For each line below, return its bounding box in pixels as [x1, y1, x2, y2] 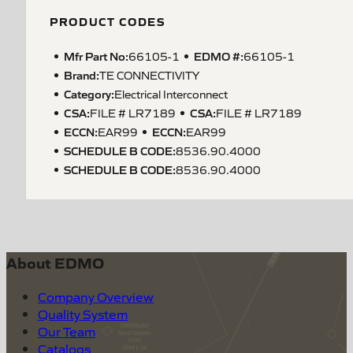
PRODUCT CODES [50, 13, 165, 29]
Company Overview [38, 287, 154, 305]
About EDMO [6, 252, 104, 273]
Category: [64, 85, 114, 101]
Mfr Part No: [64, 47, 128, 63]
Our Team [38, 321, 95, 340]
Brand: [64, 66, 99, 82]
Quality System [38, 304, 128, 322]
